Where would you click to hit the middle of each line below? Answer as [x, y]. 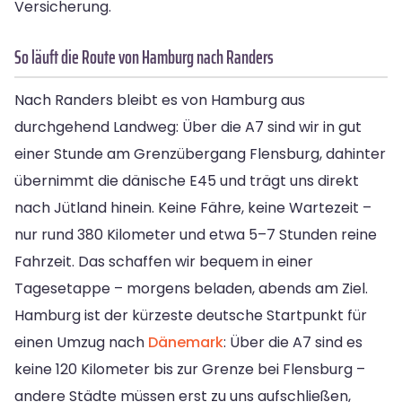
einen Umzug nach [81, 343]
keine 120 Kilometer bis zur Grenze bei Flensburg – [190, 370]
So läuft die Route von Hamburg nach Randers [144, 57]
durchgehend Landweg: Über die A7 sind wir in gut [188, 127]
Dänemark [186, 343]
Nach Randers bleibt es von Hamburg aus [160, 100]
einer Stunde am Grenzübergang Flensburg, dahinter [200, 154]
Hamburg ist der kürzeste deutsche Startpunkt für [191, 316]
